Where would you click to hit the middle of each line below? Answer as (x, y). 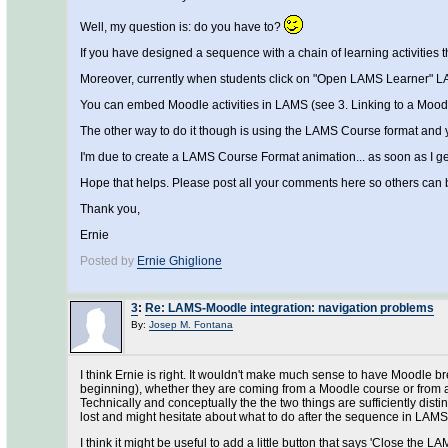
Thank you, (110, 209)
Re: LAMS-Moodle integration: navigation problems (289, 308)
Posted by (108, 261)
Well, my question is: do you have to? (182, 27)
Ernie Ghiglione (179, 261)
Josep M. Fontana (191, 324)
